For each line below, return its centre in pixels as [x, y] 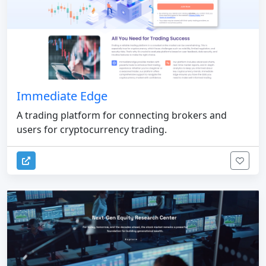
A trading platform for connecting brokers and [122, 115]
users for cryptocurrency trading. [92, 129]
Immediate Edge [62, 96]
